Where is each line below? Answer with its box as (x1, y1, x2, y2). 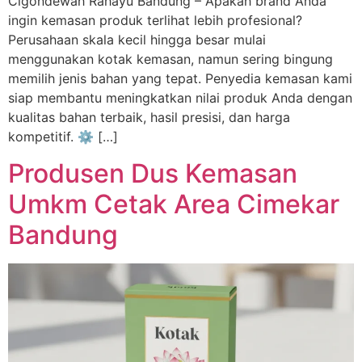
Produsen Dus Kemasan (8, 157, 297, 189)
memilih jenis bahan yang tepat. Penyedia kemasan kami (8, 70, 352, 87)
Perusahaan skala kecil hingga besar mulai (8, 32, 266, 48)
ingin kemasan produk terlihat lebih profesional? (8, 12, 302, 29)
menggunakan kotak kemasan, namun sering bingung (8, 51, 333, 68)
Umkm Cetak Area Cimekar (8, 187, 339, 220)
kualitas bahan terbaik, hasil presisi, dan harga (8, 109, 290, 126)
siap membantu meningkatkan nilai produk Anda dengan (8, 90, 352, 107)
